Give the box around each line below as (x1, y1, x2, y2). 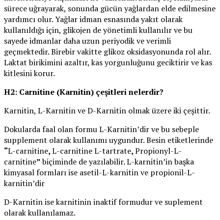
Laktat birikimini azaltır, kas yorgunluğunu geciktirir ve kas (4, 57, 212, 68)
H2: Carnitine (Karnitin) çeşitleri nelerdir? (4, 86, 164, 98)
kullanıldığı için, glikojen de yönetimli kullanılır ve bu (4, 25, 192, 36)
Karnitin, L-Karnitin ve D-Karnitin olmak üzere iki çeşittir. (4, 105, 210, 116)
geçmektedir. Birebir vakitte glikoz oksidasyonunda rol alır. (4, 46, 211, 57)
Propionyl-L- (135, 145, 182, 157)
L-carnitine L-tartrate (52, 145, 131, 157)
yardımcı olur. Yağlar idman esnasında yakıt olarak (4, 14, 183, 25)
